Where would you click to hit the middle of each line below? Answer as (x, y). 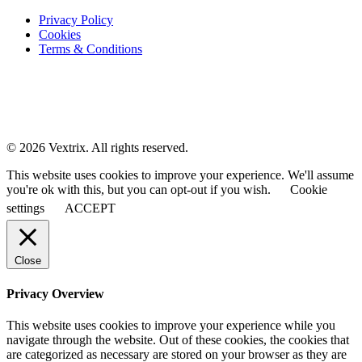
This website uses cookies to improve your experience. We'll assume (180, 175)
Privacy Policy (76, 20)
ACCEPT (90, 208)
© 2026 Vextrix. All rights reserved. (97, 148)
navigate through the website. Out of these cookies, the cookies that (178, 339)
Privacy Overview (55, 293)
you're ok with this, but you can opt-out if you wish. (140, 190)
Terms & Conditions (90, 49)
